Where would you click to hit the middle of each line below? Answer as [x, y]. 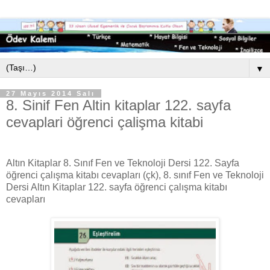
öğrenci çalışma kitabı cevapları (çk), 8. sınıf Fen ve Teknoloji [135, 175]
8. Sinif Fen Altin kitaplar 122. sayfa [118, 105]
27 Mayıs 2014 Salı [51, 94]
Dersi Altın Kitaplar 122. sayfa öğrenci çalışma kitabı [117, 187]
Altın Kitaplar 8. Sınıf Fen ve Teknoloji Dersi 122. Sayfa [123, 163]
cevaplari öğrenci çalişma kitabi [105, 122]
